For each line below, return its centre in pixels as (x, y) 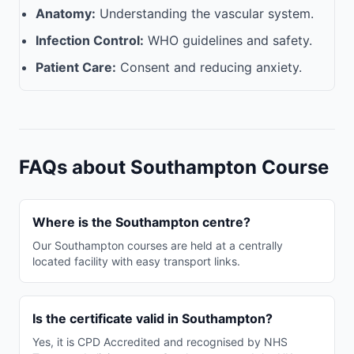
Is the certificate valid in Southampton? (153, 318)
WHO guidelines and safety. (228, 40)
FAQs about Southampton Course (174, 167)
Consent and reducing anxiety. (209, 67)
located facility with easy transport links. (136, 261)
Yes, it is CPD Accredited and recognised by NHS (160, 342)
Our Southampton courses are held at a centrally (158, 245)
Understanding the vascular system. (205, 13)
